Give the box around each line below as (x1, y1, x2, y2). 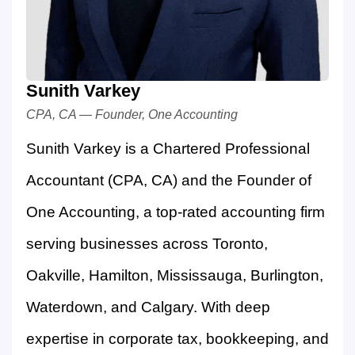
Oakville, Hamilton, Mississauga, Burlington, (26, 267, 323, 284)
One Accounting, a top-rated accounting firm (26, 204, 325, 221)
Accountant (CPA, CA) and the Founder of (26, 172, 311, 189)
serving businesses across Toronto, (26, 235, 268, 253)
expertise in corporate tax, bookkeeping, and (26, 330, 329, 348)
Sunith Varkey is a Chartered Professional (26, 140, 310, 158)
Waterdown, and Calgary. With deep (26, 299, 270, 316)
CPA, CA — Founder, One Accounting (26, 108, 238, 122)
